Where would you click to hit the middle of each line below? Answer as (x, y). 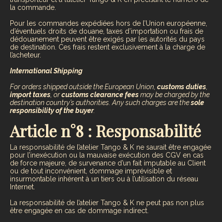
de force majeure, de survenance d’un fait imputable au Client (108, 163)
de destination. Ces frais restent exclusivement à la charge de (108, 47)
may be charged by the (174, 95)
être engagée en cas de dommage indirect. (79, 211)
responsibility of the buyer (52, 111)
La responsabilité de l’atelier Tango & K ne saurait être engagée (111, 147)
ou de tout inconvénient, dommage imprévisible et (91, 171)
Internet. (23, 187)
